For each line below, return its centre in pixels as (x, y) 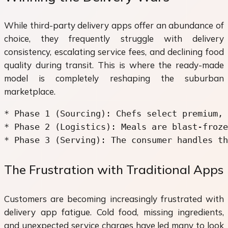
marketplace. (30, 91)
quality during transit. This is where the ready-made (114, 65)
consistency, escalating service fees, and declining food (114, 51)
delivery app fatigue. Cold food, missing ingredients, (114, 212)
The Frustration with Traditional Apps (114, 169)
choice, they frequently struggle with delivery (114, 38)
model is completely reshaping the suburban (114, 78)
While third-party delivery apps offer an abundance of (114, 25)
